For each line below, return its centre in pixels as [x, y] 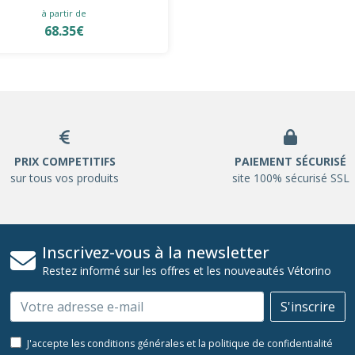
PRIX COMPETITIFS [65, 161]
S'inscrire [307, 306]
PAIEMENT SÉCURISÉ [290, 161]
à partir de [65, 13]
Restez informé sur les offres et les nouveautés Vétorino [186, 270]
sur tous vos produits [65, 177]
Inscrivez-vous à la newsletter [155, 252]
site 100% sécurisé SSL [290, 177]
